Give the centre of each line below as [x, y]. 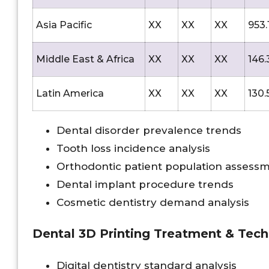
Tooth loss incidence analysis [133, 148]
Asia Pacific [64, 25]
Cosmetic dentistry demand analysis [153, 202]
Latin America [70, 93]
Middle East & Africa [85, 59]
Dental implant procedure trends [145, 184]
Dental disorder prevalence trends [149, 130]
